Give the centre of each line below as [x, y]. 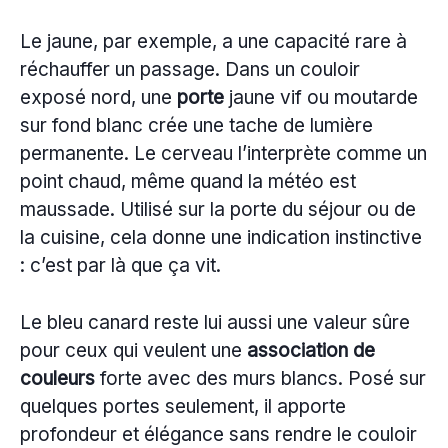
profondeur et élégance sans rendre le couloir [218, 434]
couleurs [57, 378]
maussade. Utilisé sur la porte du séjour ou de [218, 210]
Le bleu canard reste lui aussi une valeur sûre [215, 322]
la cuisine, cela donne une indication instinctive [221, 238]
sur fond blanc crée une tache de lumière [196, 126]
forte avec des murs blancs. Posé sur [260, 378]
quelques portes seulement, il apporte [183, 406]
